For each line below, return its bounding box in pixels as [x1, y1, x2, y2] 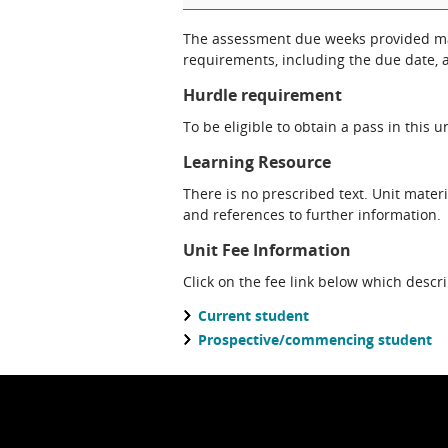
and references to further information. [183, 205, 441, 224]
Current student [198, 306, 309, 325]
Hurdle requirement [183, 84, 342, 106]
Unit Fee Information [183, 239, 351, 261]
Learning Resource [183, 151, 331, 173]
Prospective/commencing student [198, 330, 432, 349]
